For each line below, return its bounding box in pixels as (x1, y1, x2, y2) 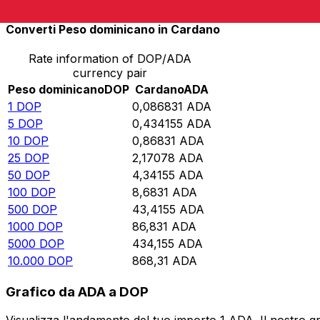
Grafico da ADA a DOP (6, 283, 149, 300)
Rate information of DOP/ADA (28, 51, 191, 66)
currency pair (72, 66, 147, 81)
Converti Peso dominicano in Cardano (6, 21, 220, 36)
